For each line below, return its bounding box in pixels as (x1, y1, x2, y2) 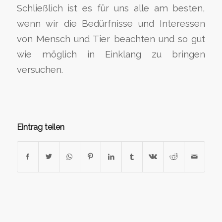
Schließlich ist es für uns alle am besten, (16, 2, 206, 13)
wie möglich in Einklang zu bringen (16, 49, 206, 59)
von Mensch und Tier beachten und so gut (16, 33, 206, 44)
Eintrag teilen (16, 122, 64, 132)
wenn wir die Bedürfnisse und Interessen (16, 18, 206, 29)
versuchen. (16, 64, 63, 75)
